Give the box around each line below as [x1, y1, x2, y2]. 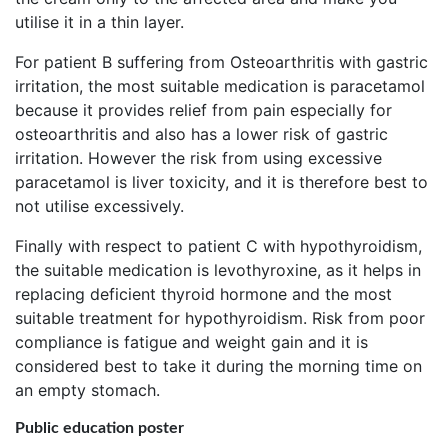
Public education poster [15, 419, 184, 436]
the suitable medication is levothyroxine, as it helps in [15, 259, 421, 280]
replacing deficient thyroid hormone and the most [15, 283, 392, 304]
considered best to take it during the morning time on [15, 355, 422, 376]
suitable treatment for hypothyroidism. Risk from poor [15, 307, 425, 328]
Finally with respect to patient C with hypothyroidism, [15, 235, 422, 256]
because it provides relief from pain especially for [15, 99, 392, 120]
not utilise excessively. [15, 195, 184, 216]
